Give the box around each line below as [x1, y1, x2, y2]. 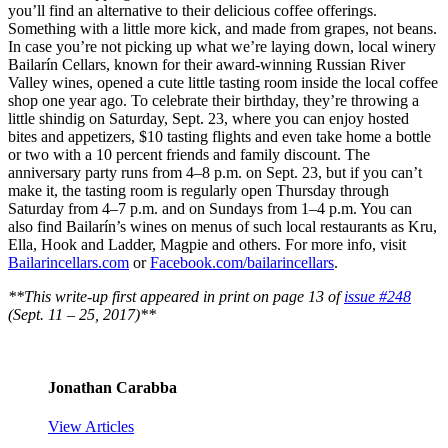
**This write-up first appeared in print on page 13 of [8, 287, 344, 305]
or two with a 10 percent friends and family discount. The [8, 145, 370, 163]
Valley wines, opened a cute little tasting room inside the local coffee [8, 73, 438, 91]
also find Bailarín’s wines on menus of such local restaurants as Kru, [8, 217, 437, 235]
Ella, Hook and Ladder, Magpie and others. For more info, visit [8, 235, 406, 253]
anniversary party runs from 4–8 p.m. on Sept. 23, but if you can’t [8, 163, 422, 181]
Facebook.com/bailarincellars [150, 253, 334, 271]
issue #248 [344, 287, 411, 305]
